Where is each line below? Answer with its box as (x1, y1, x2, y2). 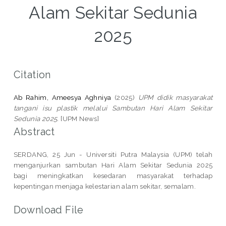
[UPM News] (59, 114, 99, 123)
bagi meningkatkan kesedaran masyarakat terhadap (13, 171, 213, 180)
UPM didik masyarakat (138, 93, 213, 101)
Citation (13, 68, 51, 81)
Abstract (13, 125, 55, 138)
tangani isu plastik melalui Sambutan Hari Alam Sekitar (13, 103, 213, 112)
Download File (13, 203, 84, 216)
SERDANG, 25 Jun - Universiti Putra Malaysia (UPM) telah (13, 150, 213, 158)
